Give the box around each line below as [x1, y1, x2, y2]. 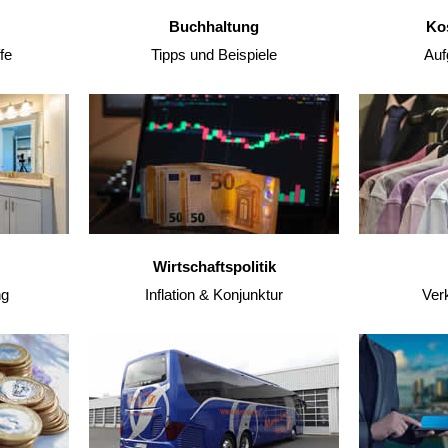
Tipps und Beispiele [151, 46, 277, 63]
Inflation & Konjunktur [145, 286, 283, 303]
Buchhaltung [169, 18, 259, 35]
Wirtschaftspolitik [152, 258, 276, 275]
